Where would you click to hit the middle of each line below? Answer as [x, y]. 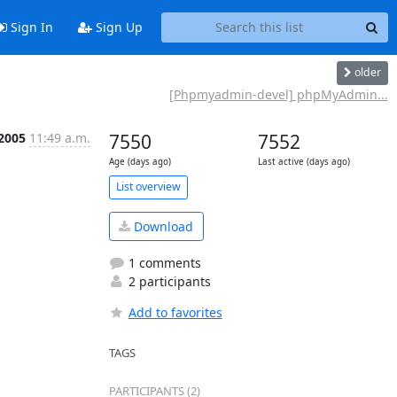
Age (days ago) [140, 161]
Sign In [30, 27]
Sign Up [117, 27]
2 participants [167, 281]
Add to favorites [175, 312]
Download [162, 226]
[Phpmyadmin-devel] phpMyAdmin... [278, 94]
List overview [148, 187]
